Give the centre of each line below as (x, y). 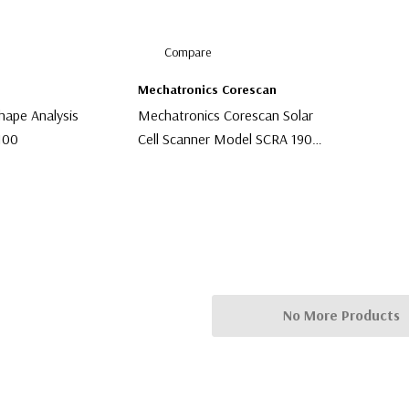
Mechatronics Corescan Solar (225, 115)
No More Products (341, 315)
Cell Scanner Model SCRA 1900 (229, 139)
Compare (188, 52)
